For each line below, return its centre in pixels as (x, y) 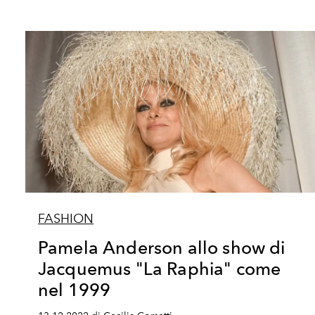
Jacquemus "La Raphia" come (160, 269)
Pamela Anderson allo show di (162, 247)
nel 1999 (75, 290)
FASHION (66, 219)
